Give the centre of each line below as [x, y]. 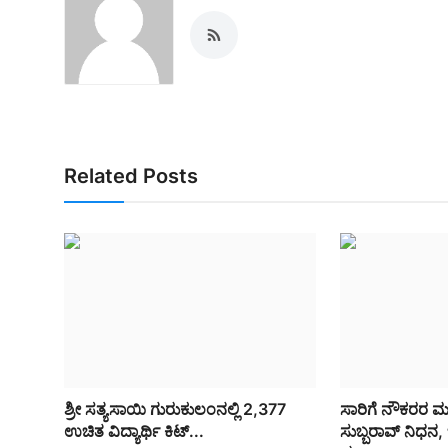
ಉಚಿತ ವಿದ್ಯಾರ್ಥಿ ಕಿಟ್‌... [134, 431]
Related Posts [131, 175]
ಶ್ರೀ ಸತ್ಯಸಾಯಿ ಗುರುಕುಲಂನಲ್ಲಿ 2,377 [175, 409]
